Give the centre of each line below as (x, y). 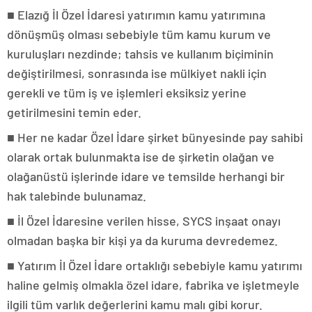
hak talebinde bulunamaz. (77, 195)
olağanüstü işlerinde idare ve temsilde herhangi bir (146, 176)
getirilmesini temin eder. (74, 112)
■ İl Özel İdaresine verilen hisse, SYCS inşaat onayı (144, 220)
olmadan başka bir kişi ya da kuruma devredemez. (142, 240)
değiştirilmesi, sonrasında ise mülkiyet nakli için (137, 73)
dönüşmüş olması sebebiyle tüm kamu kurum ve (139, 34)
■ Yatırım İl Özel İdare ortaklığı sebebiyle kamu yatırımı (155, 265)
